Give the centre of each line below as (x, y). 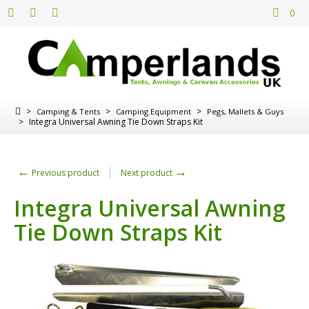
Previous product (64, 172)
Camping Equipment (153, 111)
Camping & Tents (68, 111)
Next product (148, 172)
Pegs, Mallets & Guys (245, 111)
